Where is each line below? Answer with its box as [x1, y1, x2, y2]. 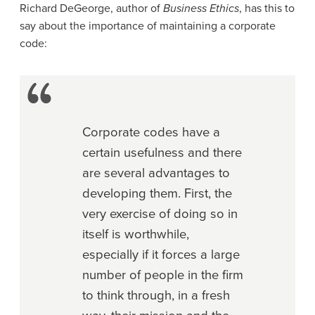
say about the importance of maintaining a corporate [20, 18, 276, 33]
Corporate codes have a [82, 124, 220, 140]
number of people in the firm [82, 266, 243, 283]
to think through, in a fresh [82, 287, 230, 303]
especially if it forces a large [82, 246, 240, 262]
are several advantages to [82, 165, 230, 181]
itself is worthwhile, [82, 226, 189, 242]
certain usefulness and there [82, 144, 242, 160]
